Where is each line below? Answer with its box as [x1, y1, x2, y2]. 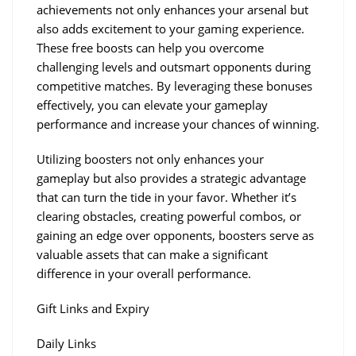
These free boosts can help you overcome [37, 39, 264, 56]
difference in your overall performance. [37, 265, 251, 281]
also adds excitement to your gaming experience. [37, 20, 304, 37]
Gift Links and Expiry [37, 300, 149, 316]
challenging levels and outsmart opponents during [37, 58, 311, 75]
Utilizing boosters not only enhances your [37, 150, 264, 167]
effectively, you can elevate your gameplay [37, 96, 268, 113]
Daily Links [37, 335, 99, 351]
